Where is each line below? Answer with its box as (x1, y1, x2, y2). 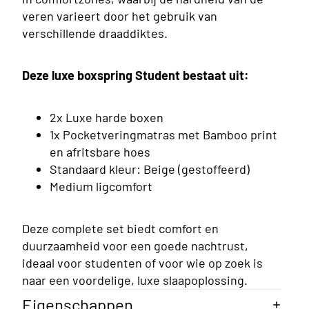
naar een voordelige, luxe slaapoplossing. (22, 272, 248, 288)
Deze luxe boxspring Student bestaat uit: (22, 67, 249, 83)
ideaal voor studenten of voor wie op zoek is (22, 255, 263, 270)
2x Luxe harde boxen (50, 109, 163, 125)
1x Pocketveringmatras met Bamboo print (50, 126, 277, 142)
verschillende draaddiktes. (22, 25, 168, 41)
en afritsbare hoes (50, 143, 150, 159)
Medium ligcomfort (50, 178, 152, 194)
